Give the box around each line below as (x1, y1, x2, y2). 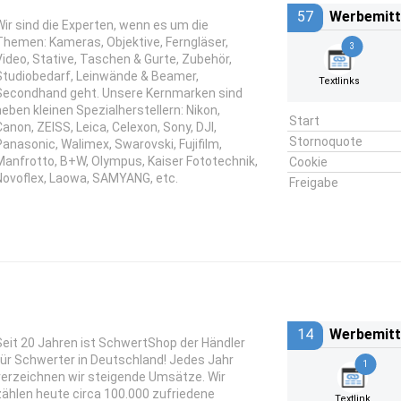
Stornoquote (288, 134, 363, 149)
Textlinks (319, 75, 361, 87)
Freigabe (288, 175, 338, 190)
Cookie (288, 155, 328, 169)
